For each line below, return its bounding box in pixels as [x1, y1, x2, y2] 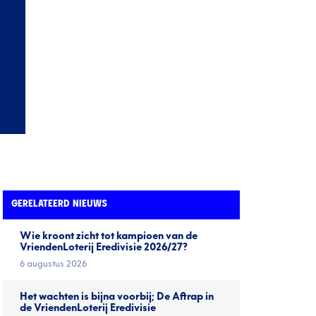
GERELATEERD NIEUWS [11, 200, 107, 209]
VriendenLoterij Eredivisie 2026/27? [20, 241, 188, 254]
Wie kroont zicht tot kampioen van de [20, 229, 197, 243]
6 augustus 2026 [20, 258, 87, 269]
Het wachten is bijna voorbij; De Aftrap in [20, 290, 214, 303]
